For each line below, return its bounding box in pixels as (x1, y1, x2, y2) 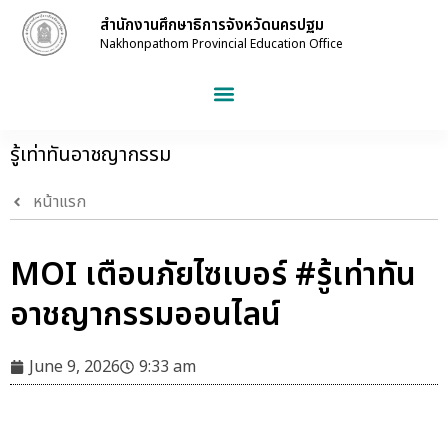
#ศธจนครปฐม (274, 420, 371, 444)
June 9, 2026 (29, 355, 120, 379)
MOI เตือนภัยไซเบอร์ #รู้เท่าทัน (10, 251, 416, 299)
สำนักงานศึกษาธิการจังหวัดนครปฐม (99, 13, 324, 37)
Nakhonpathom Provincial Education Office (99, 34, 343, 53)
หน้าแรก (32, 190, 86, 214)
